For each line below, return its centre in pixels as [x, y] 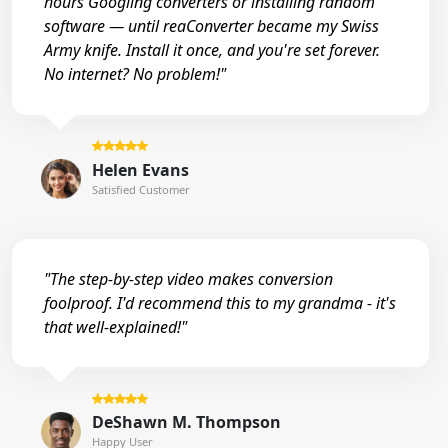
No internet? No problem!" [135, 74]
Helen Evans [140, 169]
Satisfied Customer [140, 189]
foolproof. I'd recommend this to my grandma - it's [220, 303]
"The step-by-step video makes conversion [188, 279]
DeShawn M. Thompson [186, 422]
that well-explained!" [115, 327]
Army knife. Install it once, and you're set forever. [212, 50]
